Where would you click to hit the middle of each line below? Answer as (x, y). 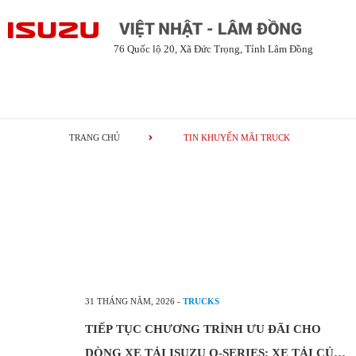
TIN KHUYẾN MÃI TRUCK (237, 137)
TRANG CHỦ (95, 137)
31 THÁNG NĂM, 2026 (130, 301)
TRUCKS (201, 301)
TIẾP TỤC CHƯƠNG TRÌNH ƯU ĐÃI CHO (203, 329)
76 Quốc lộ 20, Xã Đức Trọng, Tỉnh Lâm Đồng (214, 49)
